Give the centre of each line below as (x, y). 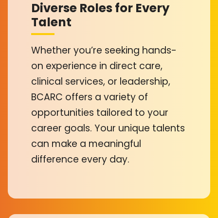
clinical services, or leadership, (101, 82)
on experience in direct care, (97, 66)
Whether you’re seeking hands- (104, 51)
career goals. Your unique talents (108, 128)
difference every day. (80, 160)
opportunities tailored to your (100, 113)
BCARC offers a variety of (90, 97)
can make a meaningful (86, 144)
